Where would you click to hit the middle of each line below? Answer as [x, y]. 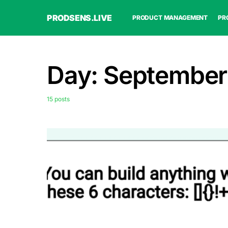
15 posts [58, 99]
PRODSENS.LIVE [79, 18]
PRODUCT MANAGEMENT [170, 18]
